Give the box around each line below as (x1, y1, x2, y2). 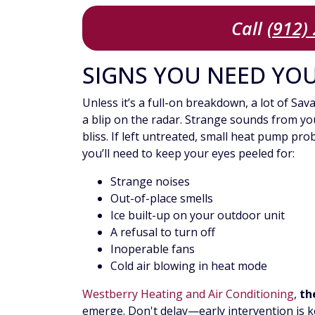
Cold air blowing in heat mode (110, 258, 267, 274)
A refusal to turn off (110, 224, 215, 240)
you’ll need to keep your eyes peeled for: (82, 146, 295, 162)
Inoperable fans (110, 241, 195, 257)
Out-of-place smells (110, 191, 213, 207)
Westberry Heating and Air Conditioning (82, 286, 294, 302)
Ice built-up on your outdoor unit (110, 207, 285, 224)
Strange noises (110, 174, 190, 190)
